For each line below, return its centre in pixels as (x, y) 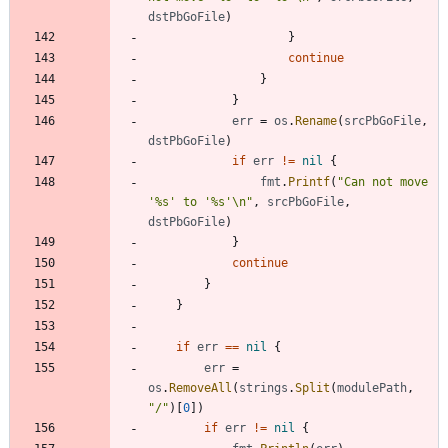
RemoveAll (200, 387)
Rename (316, 120)
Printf (309, 181)
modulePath (372, 387)
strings (263, 387)
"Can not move (382, 181)
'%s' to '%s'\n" (200, 201)
